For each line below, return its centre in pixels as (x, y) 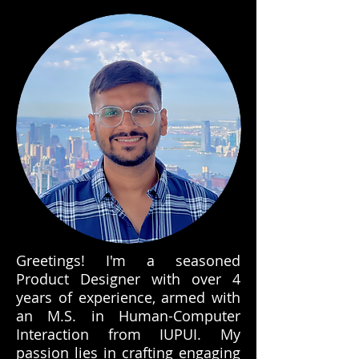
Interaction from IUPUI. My (128, 334)
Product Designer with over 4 (128, 279)
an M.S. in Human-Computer (128, 316)
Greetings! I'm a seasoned (128, 260)
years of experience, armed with (128, 297)
